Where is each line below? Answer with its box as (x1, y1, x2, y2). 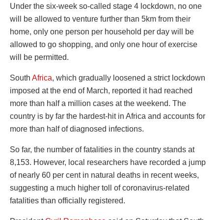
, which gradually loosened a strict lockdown (52, 74, 205, 82)
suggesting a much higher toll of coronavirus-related (10, 184, 190, 192)
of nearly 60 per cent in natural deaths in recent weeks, (10, 171, 199, 180)
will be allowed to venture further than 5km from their (10, 15, 191, 24)
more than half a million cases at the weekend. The (10, 99, 186, 108)
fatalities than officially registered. (10, 196, 125, 205)
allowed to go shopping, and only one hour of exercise (10, 40, 197, 49)
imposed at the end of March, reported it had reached (10, 86, 192, 95)
